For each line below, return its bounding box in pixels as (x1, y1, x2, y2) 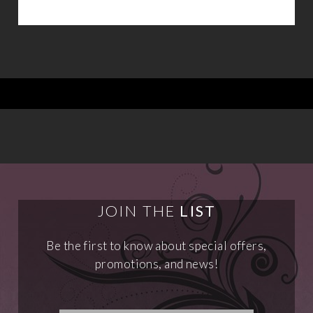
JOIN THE (96, 201, 180, 220)
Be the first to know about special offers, (46, 238, 267, 254)
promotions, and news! (94, 256, 219, 272)
